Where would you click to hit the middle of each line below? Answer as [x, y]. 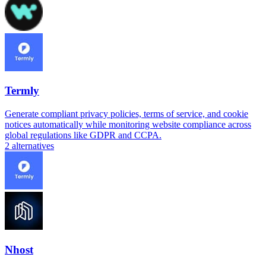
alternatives [33, 146]
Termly [22, 91]
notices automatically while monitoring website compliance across [128, 124]
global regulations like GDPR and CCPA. [83, 135]
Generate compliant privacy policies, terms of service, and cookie [126, 114]
